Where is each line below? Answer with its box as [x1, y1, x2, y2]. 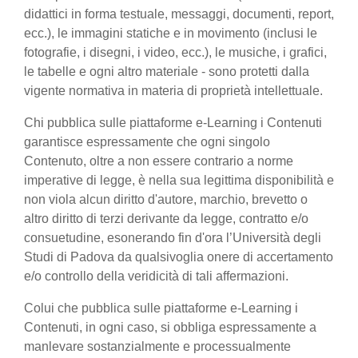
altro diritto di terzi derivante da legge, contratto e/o [24, 212, 308, 225]
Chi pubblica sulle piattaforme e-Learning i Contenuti [24, 116, 322, 129]
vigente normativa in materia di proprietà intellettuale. [24, 84, 323, 97]
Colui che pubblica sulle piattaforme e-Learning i [24, 301, 298, 315]
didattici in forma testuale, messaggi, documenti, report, [24, 7, 334, 21]
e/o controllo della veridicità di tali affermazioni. [24, 269, 288, 283]
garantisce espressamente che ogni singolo [24, 135, 270, 149]
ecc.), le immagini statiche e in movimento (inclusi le [24, 26, 317, 40]
